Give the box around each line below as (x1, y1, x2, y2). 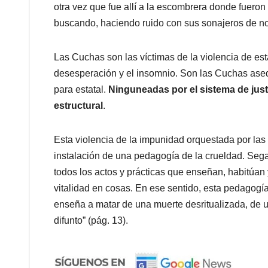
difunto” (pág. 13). (54, 215, 128, 226)
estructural (54, 100, 103, 111)
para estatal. (54, 84, 108, 95)
